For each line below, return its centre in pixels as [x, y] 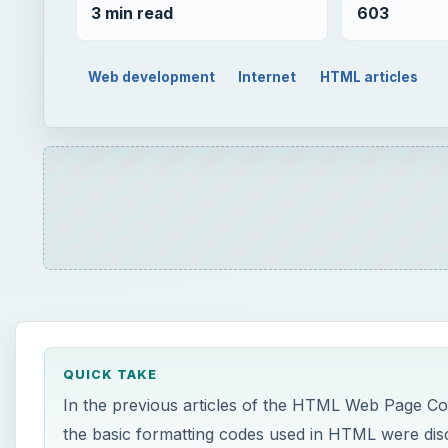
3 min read [132, 13]
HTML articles [369, 76]
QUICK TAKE [109, 375]
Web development [151, 76]
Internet [267, 76]
